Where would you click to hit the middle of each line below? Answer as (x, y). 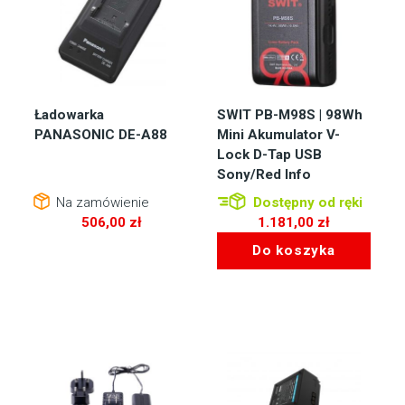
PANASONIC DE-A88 (101, 134)
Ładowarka (70, 114)
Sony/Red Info (264, 174)
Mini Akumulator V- (278, 134)
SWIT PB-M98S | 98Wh (290, 114)
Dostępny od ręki (306, 203)
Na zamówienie (101, 203)
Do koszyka (293, 251)
